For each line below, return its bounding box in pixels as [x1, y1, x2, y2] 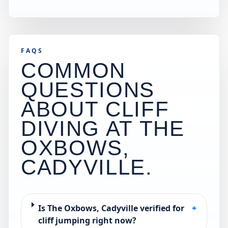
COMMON [21, 59, 126, 82]
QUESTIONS [21, 78, 155, 102]
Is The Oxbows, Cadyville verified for [38, 203, 184, 214]
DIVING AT [21, 117, 139, 140]
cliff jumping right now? [38, 215, 136, 226]
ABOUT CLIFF [21, 97, 169, 121]
